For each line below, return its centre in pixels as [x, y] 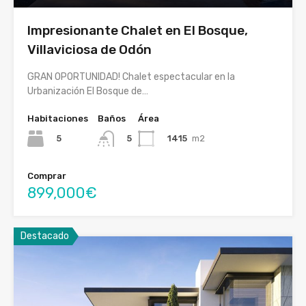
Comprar [47, 176]
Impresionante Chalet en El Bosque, [138, 30]
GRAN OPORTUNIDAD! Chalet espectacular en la [131, 76]
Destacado [45, 236]
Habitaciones [58, 118]
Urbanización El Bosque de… [88, 91]
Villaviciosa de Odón [89, 49]
